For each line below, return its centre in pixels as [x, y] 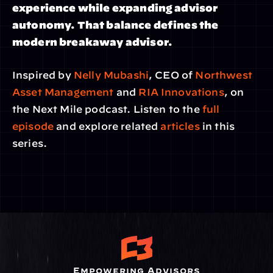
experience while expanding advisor [115, 8]
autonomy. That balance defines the [115, 25]
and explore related [106, 126]
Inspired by [42, 75]
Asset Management [63, 92]
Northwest [224, 75]
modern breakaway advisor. [93, 42]
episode [33, 126]
